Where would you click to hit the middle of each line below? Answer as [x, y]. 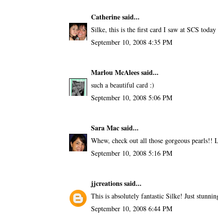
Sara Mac [105, 127]
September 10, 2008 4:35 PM [131, 42]
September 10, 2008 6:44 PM [131, 208]
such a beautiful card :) [122, 85]
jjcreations [106, 183]
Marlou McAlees [115, 72]
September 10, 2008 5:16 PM [131, 153]
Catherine [105, 17]
